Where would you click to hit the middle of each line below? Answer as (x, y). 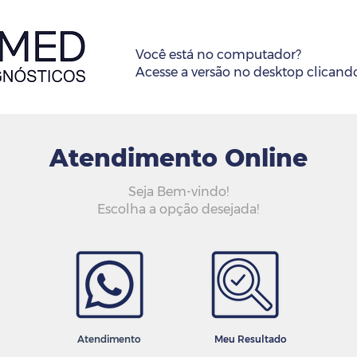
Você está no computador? (218, 55)
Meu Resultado (250, 339)
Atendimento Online (178, 158)
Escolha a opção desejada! (178, 209)
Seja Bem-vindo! (178, 192)
